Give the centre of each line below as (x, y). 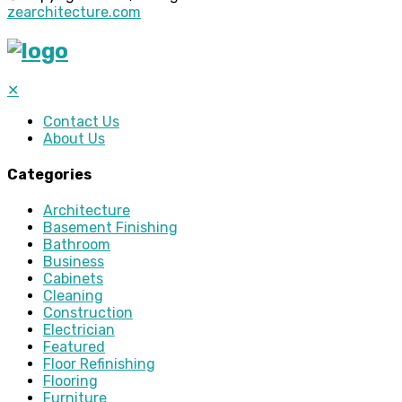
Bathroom (77, 245)
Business (74, 262)
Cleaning (73, 296)
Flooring (70, 381)
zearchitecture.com (74, 12)
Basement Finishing (110, 228)
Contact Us (81, 121)
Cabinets (73, 279)
